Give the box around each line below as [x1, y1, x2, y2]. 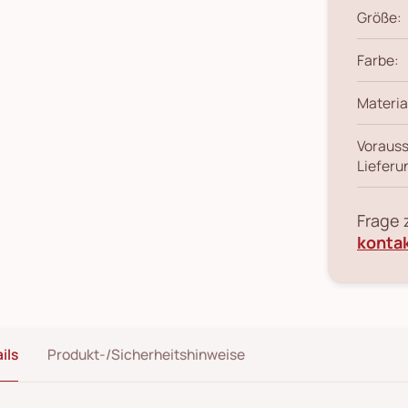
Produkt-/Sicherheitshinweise [47, 343, 245, 364]
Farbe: [357, 49, 399, 70]
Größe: [357, 6, 402, 27]
